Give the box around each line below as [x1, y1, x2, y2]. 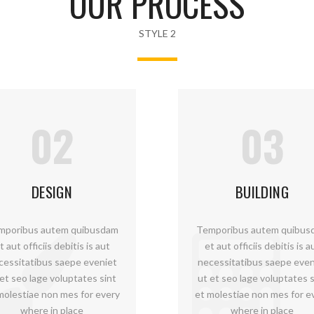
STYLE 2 [138, 27, 176, 39]
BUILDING [235, 181, 289, 203]
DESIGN [31, 181, 73, 203]
